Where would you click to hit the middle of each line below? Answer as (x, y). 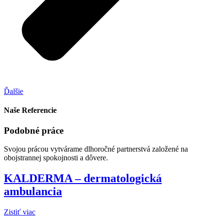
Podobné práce (34, 130)
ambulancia (33, 192)
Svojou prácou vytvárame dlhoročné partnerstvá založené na (96, 149)
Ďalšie (14, 92)
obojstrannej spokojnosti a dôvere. (56, 158)
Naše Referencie (30, 110)
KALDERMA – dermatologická (83, 178)
